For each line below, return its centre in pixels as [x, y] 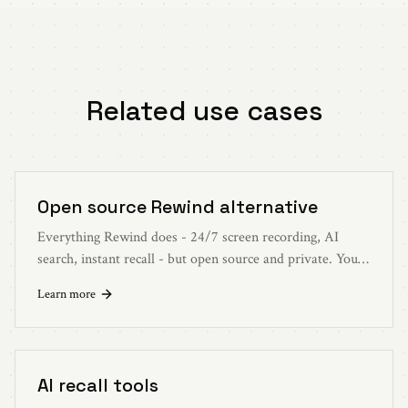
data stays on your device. [112, 280]
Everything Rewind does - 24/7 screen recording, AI [188, 237]
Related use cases [204, 110]
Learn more [66, 294]
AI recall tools [98, 385]
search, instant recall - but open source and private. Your [200, 259]
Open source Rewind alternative [178, 206]
